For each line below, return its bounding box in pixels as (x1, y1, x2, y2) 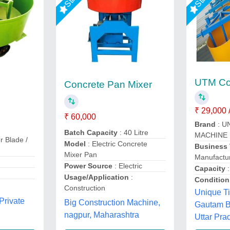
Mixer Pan (64, 150, 97, 159)
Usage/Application (64, 173, 131, 181)
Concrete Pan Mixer (64, 79, 152, 90)
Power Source (64, 162, 114, 170)
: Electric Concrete (85, 140, 147, 148)
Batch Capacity (64, 128, 118, 137)
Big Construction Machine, (64, 198, 160, 207)
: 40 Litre (117, 128, 148, 137)
